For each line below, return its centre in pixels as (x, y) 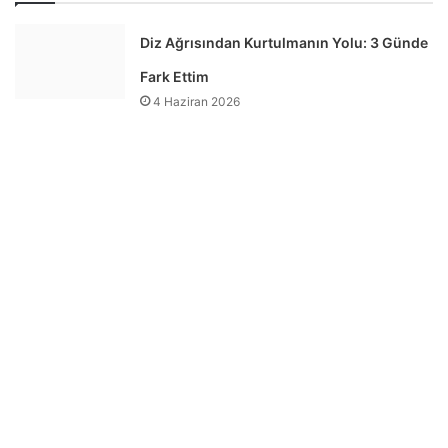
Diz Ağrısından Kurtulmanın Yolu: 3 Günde (284, 42)
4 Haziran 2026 (197, 101)
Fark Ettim (175, 76)
